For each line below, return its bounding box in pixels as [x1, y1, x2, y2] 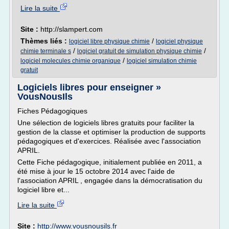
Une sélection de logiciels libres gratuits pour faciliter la [17, 119, 194, 127]
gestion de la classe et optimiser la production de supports [17, 128, 205, 136]
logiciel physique [156, 38, 203, 45]
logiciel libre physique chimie [69, 38, 150, 45]
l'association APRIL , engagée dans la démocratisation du [17, 176, 202, 185]
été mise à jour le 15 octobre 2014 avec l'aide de [17, 167, 175, 175]
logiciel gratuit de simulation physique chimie [77, 48, 202, 55]
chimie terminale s [20, 48, 71, 55]
